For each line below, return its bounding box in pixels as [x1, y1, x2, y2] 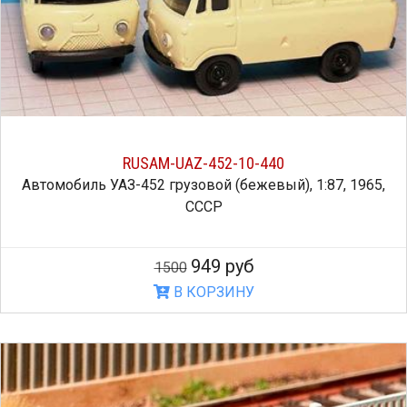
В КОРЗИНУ [169, 283, 254, 302]
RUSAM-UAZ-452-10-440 [123, 154, 284, 174]
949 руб [190, 255, 253, 278]
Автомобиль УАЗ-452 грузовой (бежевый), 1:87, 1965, [22, 176, 385, 194]
